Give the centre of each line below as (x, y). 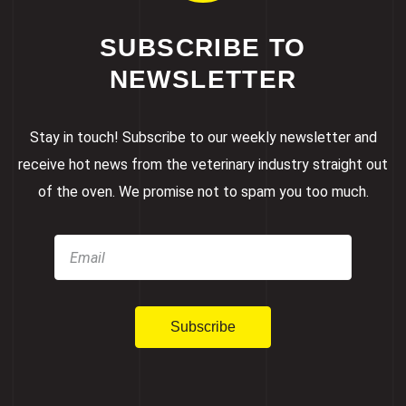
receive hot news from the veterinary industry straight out (203, 165)
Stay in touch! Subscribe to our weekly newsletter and (203, 138)
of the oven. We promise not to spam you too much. (203, 192)
